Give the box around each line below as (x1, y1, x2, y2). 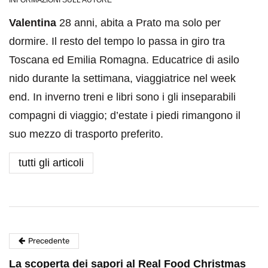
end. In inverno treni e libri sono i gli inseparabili (9, 91, 236, 103)
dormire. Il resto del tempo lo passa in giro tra (9, 35, 225, 48)
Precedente (28, 236, 69, 246)
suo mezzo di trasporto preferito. (9, 128, 163, 141)
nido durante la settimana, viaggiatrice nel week (9, 72, 236, 85)
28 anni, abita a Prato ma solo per (56, 17, 221, 29)
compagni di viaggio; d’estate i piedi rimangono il (9, 109, 240, 122)
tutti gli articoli (19, 157, 84, 169)
